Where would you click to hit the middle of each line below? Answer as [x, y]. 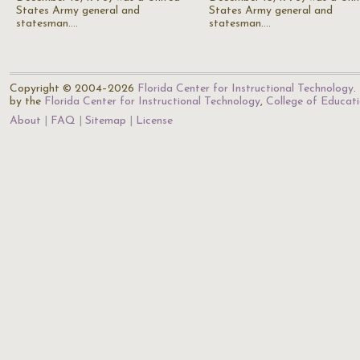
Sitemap [106, 121]
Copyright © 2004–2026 [74, 89]
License [154, 121]
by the [27, 102]
